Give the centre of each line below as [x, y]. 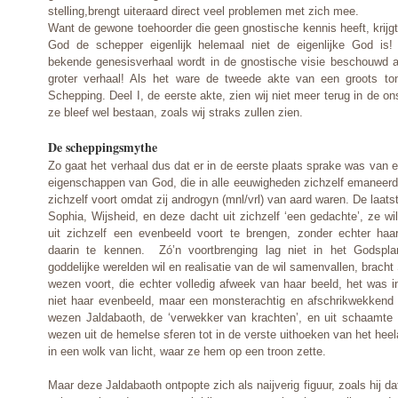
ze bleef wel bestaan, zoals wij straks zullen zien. [175, 112]
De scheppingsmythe [103, 147]
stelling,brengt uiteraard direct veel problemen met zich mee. [203, 11]
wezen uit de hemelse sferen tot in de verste [164, 334]
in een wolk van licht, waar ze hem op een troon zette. [187, 351]
